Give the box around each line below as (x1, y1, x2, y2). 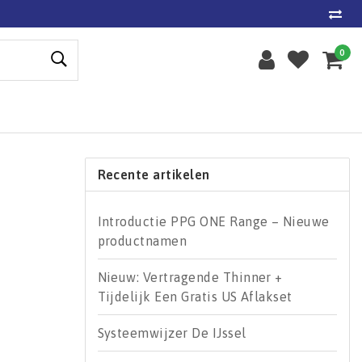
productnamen (97, 234, 187, 248)
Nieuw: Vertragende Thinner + (97, 270, 283, 284)
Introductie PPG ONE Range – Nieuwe (97, 214, 330, 229)
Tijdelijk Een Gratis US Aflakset (97, 289, 293, 304)
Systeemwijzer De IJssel (97, 326, 246, 340)
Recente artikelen (97, 167, 210, 182)
